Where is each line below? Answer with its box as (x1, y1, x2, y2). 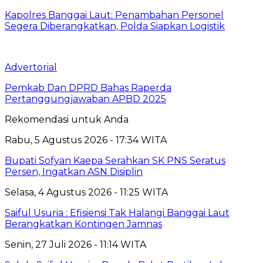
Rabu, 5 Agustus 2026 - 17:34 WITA (5, 134, 167, 146)
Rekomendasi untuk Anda (5, 113, 129, 125)
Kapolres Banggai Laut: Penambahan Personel (5, 9, 224, 21)
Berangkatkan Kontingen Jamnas (5, 218, 162, 230)
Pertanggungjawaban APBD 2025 (5, 93, 166, 104)
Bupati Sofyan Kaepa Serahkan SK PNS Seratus (5, 154, 225, 166)
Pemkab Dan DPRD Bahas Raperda (5, 82, 171, 93)
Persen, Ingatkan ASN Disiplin (5, 166, 143, 177)
